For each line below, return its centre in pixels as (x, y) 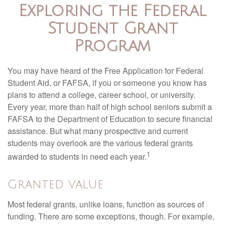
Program (113, 46)
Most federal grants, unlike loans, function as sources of (106, 204)
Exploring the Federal (113, 11)
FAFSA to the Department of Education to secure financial (110, 119)
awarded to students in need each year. (77, 157)
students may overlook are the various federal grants (100, 143)
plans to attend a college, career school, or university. (101, 95)
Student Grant (113, 28)
